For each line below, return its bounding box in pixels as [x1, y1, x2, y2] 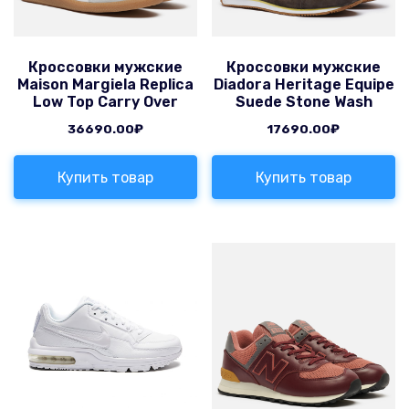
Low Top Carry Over [32, 93, 178, 111]
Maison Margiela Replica [16, 76, 194, 94]
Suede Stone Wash [235, 93, 372, 111]
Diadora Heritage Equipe [213, 76, 394, 94]
